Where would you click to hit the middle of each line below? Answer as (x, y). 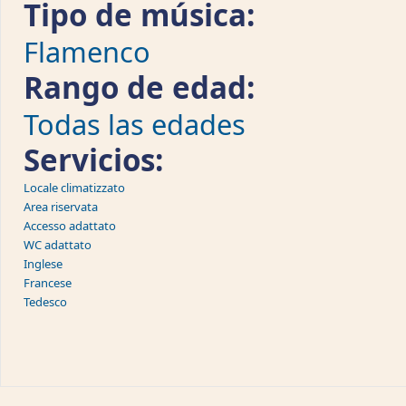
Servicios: (97, 160)
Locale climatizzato (74, 188)
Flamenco (87, 52)
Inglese (43, 264)
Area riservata (61, 207)
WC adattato (58, 245)
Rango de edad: (143, 87)
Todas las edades (135, 124)
